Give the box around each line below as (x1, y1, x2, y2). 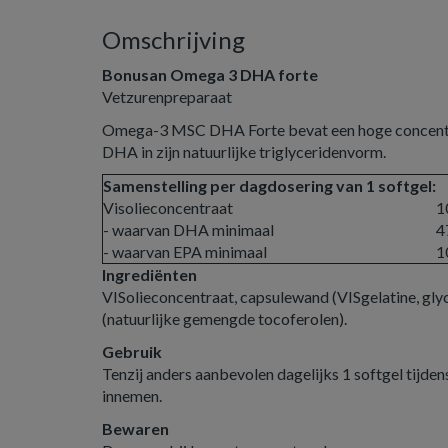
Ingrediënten (102, 265, 197, 284)
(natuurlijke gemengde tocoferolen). (102, 309, 347, 328)
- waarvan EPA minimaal (103, 242, 267, 261)
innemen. (102, 386, 162, 405)
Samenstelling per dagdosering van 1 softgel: (103, 176, 436, 195)
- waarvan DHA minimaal (103, 220, 274, 239)
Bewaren (102, 419, 169, 438)
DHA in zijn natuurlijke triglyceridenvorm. (102, 142, 386, 161)
